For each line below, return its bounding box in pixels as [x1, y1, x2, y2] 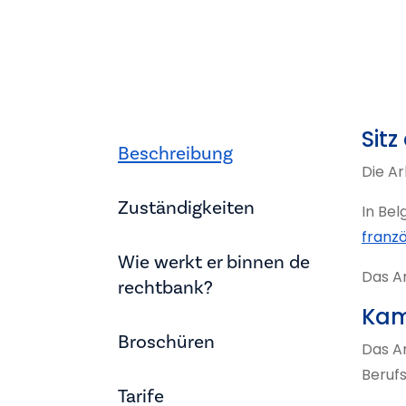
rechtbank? [118, 275, 213, 300]
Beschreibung [118, 140, 233, 166]
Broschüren [118, 329, 215, 354]
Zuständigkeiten [118, 195, 255, 220]
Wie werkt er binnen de [118, 249, 310, 275]
